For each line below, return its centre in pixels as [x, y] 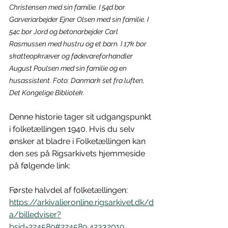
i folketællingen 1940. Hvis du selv [73, 129]
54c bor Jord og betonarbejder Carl [64, 31]
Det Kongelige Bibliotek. [47, 92]
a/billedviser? [35, 214]
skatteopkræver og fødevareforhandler [72, 56]
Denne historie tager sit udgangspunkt [81, 117]
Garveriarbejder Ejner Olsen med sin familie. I [80, 19]
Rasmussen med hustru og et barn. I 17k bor [79, 44]
